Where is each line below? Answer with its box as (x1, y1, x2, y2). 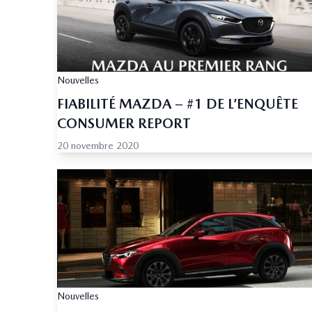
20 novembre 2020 (57, 140, 139, 152)
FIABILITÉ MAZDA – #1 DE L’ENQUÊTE (57, 95, 298, 113)
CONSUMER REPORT (57, 115, 191, 132)
